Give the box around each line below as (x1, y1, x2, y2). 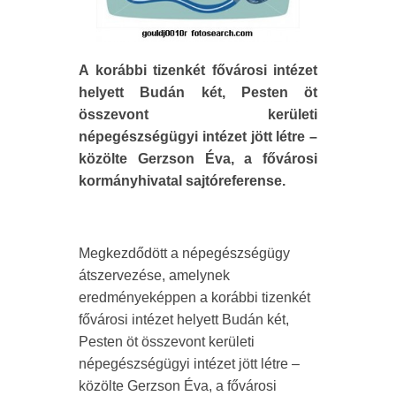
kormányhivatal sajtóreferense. (79, 173, 286, 188)
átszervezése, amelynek (79, 268, 230, 283)
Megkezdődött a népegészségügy (79, 246, 290, 261)
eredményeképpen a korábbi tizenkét (79, 290, 310, 305)
